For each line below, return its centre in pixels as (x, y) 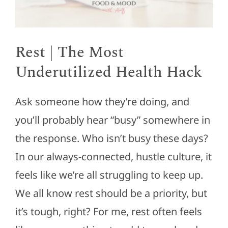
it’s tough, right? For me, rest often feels (108, 212)
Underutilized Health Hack (109, 73)
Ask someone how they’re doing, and (102, 102)
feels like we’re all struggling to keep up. (109, 175)
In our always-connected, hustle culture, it (113, 157)
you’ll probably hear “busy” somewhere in (112, 120)
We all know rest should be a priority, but (111, 193)
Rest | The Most (69, 53)
